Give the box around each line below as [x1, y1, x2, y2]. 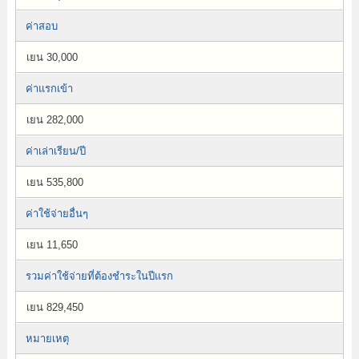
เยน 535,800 [26, 176, 83, 188]
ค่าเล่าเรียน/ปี [25, 145, 86, 157]
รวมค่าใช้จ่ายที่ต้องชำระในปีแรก [25, 270, 173, 282]
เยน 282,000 [26, 114, 83, 126]
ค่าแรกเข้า [25, 83, 73, 95]
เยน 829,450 [26, 301, 83, 313]
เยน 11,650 [26, 239, 78, 251]
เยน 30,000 [26, 51, 78, 63]
